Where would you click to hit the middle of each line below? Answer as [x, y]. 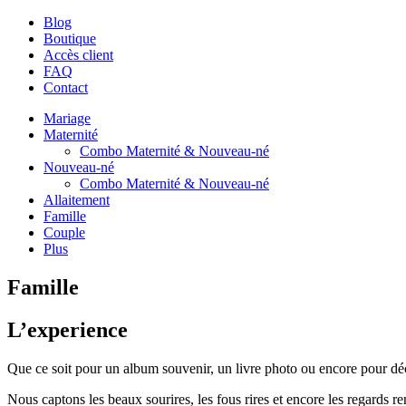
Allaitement [77, 200]
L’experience [68, 329]
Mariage [67, 118]
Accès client [78, 55]
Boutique [70, 39]
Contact [66, 87]
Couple [64, 232]
